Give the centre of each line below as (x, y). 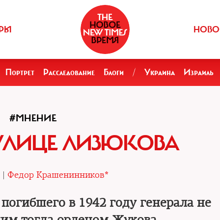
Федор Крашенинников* (58, 175)
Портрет (20, 72)
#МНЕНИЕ (33, 118)
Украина (160, 72)
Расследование (69, 72)
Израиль (199, 72)
